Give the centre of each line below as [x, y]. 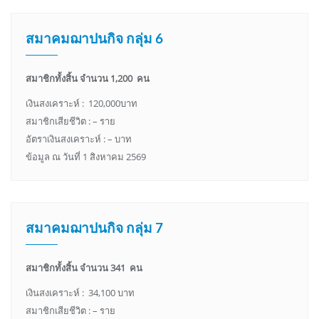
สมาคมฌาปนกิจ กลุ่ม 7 [94, 228]
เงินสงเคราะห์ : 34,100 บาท [80, 293]
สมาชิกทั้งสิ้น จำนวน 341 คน [84, 268]
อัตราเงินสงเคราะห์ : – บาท [79, 139]
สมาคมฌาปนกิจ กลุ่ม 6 [94, 38]
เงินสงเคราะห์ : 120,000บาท [82, 104]
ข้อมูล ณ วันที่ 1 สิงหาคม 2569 [86, 157]
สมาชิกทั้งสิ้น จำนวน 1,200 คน [88, 79]
